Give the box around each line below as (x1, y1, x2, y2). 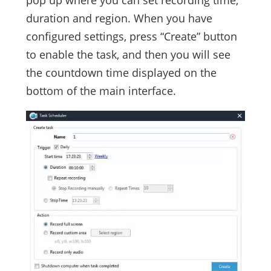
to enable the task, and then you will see (25, 47, 230, 62)
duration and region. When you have (25, 10, 212, 25)
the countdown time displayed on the (25, 65, 217, 80)
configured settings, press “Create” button (25, 28, 237, 44)
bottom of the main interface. (25, 83, 176, 98)
